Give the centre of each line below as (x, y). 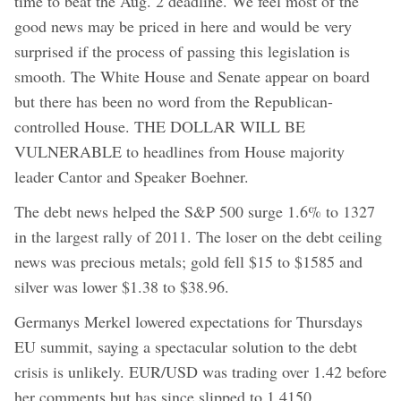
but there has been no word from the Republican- (174, 101)
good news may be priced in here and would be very (183, 26)
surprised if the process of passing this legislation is (182, 51)
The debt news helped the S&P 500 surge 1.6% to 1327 (195, 211)
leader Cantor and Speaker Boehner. (132, 176)
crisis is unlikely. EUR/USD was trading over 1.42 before (200, 371)
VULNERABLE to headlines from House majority (179, 151)
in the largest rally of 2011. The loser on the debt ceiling (198, 236)
